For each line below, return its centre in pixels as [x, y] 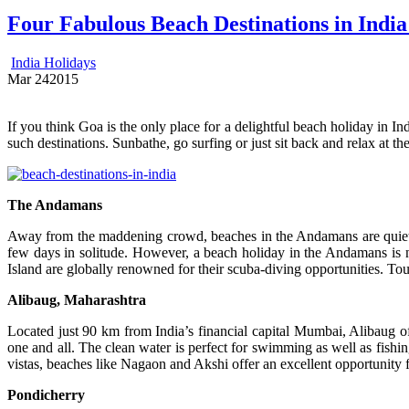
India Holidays [53, 63]
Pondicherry [46, 395]
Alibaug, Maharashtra [77, 300]
